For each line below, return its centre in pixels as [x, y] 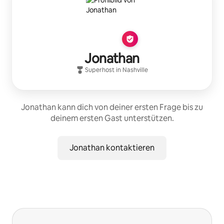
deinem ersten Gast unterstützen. [112, 118]
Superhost [100, 70]
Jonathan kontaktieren [112, 147]
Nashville [135, 70]
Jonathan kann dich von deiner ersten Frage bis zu [112, 107]
